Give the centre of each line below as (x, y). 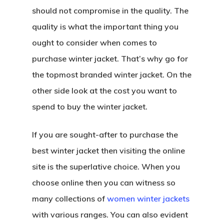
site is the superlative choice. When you (106, 166)
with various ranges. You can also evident (110, 214)
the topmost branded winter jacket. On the (112, 74)
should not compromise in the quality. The (110, 10)
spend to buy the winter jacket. (90, 106)
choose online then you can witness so (104, 182)
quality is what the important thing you (105, 26)
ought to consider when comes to (94, 42)
